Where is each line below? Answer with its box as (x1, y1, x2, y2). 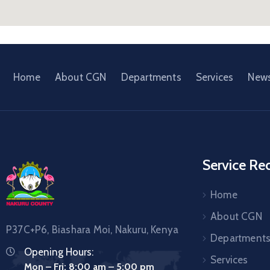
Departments (121, 71, 181, 83)
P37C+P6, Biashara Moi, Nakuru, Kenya (6, 223, 179, 236)
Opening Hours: (24, 245, 93, 258)
